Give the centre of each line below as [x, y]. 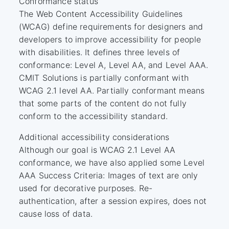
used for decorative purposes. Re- [86, 188]
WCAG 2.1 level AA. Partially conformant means [112, 90]
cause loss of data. [56, 213]
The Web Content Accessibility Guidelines [101, 14]
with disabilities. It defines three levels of [100, 52]
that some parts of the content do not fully [103, 103]
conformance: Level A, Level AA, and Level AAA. [114, 65]
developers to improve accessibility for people [110, 39]
